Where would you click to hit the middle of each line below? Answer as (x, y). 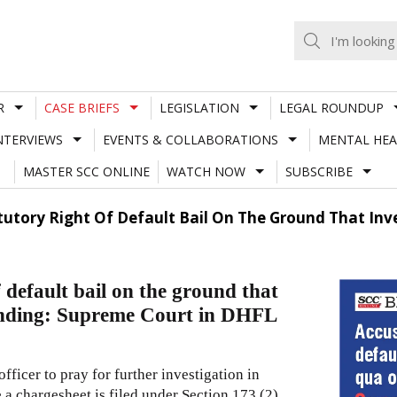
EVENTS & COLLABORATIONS (190, 139)
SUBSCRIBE (319, 171)
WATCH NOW (206, 171)
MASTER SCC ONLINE (86, 171)
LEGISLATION (199, 107)
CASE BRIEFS (82, 107)
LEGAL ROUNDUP (331, 107)
